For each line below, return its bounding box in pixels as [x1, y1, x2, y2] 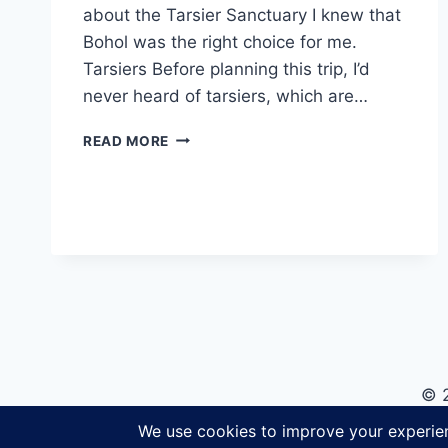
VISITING [168, 127, 234, 144]
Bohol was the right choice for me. [83, 31, 357, 52]
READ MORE [83, 132, 170, 149]
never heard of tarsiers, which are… [83, 85, 368, 106]
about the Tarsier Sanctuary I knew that [83, 4, 401, 25]
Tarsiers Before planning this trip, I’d [83, 58, 370, 79]
